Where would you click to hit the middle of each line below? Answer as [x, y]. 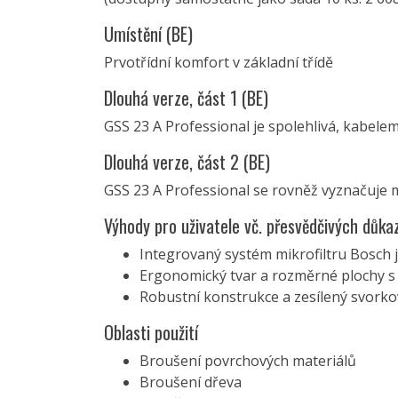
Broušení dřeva [191, 382]
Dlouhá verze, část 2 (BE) [187, 161]
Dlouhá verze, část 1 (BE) [186, 97]
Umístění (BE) [148, 33]
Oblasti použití [151, 332]
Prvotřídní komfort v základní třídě [219, 62]
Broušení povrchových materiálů [248, 360]
